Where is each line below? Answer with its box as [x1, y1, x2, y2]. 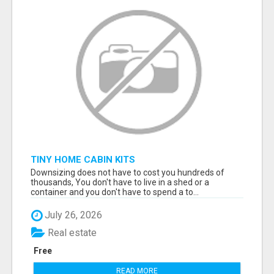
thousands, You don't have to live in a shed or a [31, 177, 209, 188]
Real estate [45, 226, 97, 239]
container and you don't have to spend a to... [31, 187, 199, 198]
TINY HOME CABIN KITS [31, 154, 135, 166]
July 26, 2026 [42, 209, 102, 221]
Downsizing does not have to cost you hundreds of [31, 168, 224, 178]
